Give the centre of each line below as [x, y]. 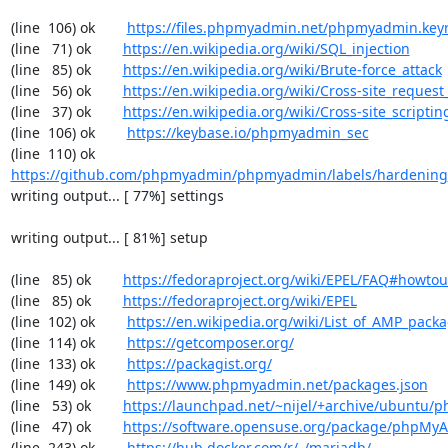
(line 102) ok [68, 321]
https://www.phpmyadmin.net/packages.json [277, 384]
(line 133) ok [68, 363]
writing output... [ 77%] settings [117, 195]
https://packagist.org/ [199, 363]
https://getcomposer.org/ [210, 342]
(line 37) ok [66, 111]
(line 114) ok [68, 342]
